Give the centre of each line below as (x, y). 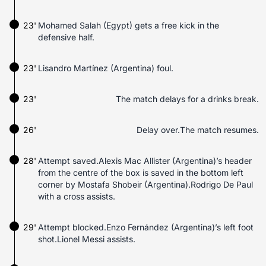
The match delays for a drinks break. (187, 99)
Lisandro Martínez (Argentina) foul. (106, 68)
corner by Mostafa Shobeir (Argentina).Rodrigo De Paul (145, 184)
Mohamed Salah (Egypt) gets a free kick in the (129, 25)
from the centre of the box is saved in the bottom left (141, 172)
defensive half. (66, 37)
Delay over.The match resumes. (198, 130)
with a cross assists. (77, 196)
